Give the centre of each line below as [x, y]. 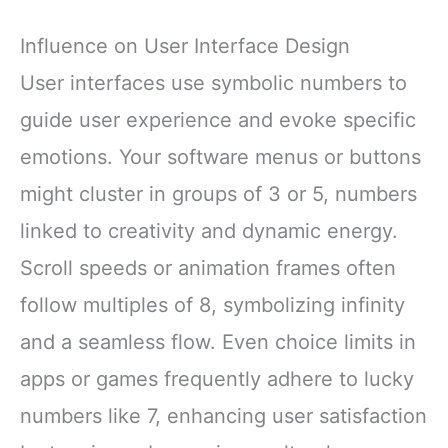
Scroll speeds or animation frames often [208, 268]
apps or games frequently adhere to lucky [217, 379]
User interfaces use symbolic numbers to [213, 83]
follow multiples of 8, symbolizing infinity [212, 305]
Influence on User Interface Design [185, 46]
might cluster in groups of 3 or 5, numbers [218, 194]
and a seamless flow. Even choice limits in [218, 342]
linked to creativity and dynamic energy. [209, 231]
